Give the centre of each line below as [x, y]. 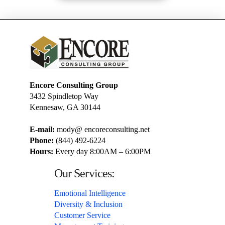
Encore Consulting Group [74, 85]
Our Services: [84, 174]
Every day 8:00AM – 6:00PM [103, 152]
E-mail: [42, 130]
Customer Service [82, 215]
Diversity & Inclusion [88, 204]
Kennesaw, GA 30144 [65, 107]
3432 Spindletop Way [64, 96]
